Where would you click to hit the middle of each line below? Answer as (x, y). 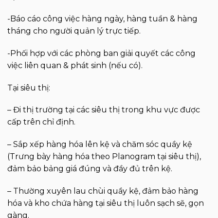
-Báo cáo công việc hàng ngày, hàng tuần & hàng (102, 19)
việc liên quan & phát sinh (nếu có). (75, 65)
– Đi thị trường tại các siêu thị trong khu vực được (104, 110)
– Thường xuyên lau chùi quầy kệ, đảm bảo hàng (103, 191)
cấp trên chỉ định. (41, 122)
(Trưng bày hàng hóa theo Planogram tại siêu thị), (104, 157)
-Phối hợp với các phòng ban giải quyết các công (101, 53)
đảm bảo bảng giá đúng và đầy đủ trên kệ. (90, 169)
